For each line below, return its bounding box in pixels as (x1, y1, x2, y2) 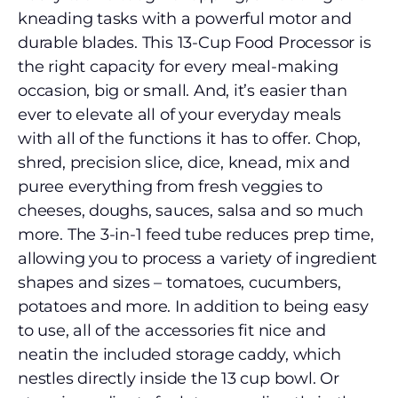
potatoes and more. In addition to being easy (18, 297, 369, 316)
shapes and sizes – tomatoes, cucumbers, (18, 273, 341, 292)
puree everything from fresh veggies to (18, 177, 323, 196)
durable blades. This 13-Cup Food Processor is (18, 33, 371, 52)
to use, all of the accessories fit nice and (18, 321, 326, 340)
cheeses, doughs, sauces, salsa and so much (18, 201, 364, 220)
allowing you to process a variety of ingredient (18, 249, 378, 268)
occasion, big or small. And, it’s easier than (18, 81, 347, 100)
